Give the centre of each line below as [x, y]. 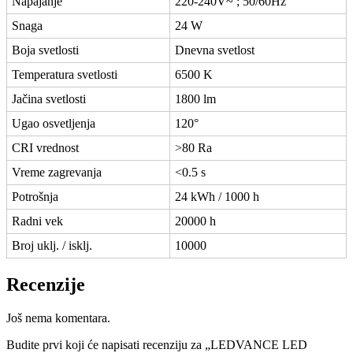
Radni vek [37, 221]
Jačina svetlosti [49, 99]
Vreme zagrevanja [57, 173]
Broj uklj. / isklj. [52, 246]
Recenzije [46, 285]
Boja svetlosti [45, 50]
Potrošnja [35, 197]
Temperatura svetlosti [65, 75]
